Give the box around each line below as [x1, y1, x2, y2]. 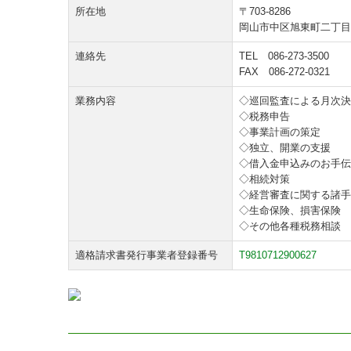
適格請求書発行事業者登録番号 [75, 249, 218, 261]
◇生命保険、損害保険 [239, 204, 341, 216]
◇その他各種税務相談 [239, 220, 341, 232]
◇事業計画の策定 [239, 126, 320, 138]
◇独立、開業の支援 [239, 142, 331, 154]
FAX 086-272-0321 [239, 66, 330, 78]
